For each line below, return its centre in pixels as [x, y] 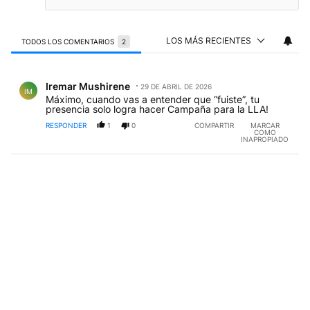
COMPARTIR [214, 126]
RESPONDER [66, 126]
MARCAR [265, 126]
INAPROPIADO [265, 139]
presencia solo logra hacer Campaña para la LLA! [157, 109]
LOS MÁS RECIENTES [209, 41]
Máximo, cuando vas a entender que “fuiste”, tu [153, 100]
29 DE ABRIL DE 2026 [176, 87]
